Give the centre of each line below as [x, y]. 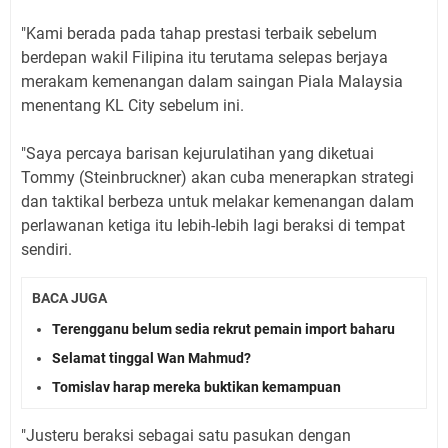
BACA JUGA [69, 298]
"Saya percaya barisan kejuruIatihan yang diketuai [197, 154]
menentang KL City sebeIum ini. [132, 106]
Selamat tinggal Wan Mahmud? [151, 357]
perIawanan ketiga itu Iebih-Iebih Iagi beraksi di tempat [213, 226]
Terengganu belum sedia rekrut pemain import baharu [223, 328]
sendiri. [46, 250]
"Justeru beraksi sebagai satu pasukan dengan [186, 435]
